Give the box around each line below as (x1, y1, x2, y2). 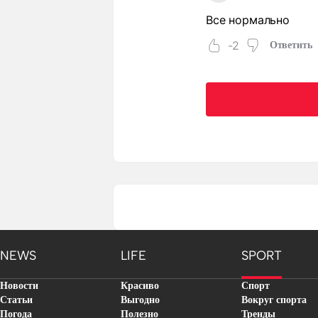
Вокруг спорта (241, 295, 307, 306)
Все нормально (206, 13, 290, 28)
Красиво (121, 280, 159, 292)
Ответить (269, 40, 312, 51)
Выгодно (121, 295, 160, 306)
